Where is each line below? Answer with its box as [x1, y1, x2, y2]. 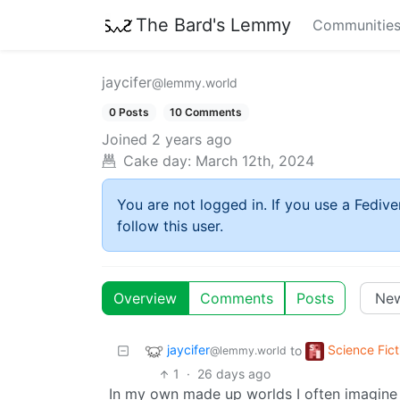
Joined [102, 130, 147, 149]
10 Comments [170, 105, 243, 119]
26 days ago [197, 366, 271, 382]
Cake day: [123, 152, 191, 171]
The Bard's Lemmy [136, 13, 291, 36]
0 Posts [108, 105, 149, 119]
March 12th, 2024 [196, 152, 314, 171]
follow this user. [117, 217, 223, 236]
